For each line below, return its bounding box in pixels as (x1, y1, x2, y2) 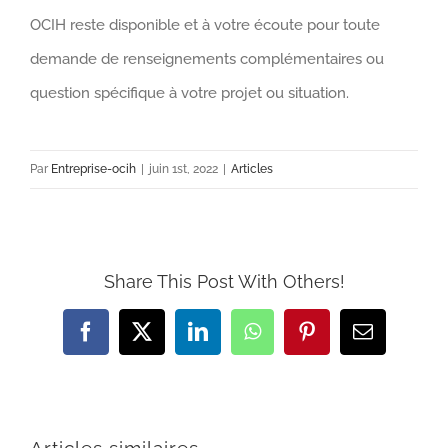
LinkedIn (196, 329, 270, 351)
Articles (231, 161, 273, 176)
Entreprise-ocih (51, 161, 136, 176)
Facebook (84, 329, 162, 351)
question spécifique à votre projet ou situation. (30, 83, 349, 102)
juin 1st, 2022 (149, 161, 218, 176)
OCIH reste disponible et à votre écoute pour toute (30, 15, 380, 34)
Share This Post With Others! (103, 271, 345, 293)
